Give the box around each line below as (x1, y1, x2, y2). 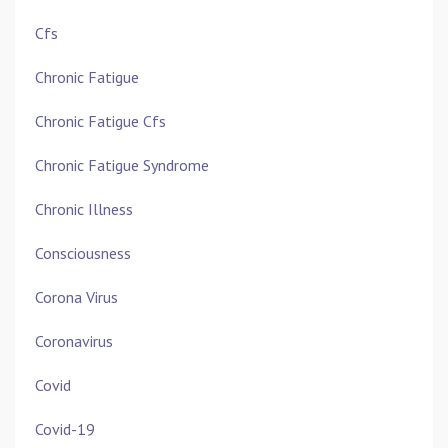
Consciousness (35, 243, 131, 264)
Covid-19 (35, 419, 95, 440)
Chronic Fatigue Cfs (35, 111, 166, 132)
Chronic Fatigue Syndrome (35, 155, 209, 176)
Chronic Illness (35, 199, 133, 220)
